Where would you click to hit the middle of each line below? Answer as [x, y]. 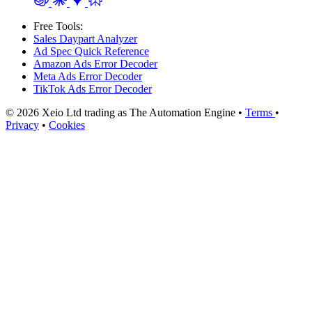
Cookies [67, 125]
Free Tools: [58, 26]
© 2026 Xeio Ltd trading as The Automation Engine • [125, 112]
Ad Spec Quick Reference [91, 51]
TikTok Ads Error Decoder [93, 88]
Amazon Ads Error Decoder [95, 63]
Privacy [22, 125]
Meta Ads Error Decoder [88, 76]
